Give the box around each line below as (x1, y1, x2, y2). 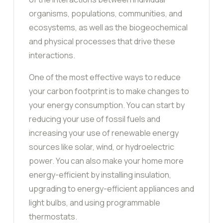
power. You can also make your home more (29, 155, 184, 167)
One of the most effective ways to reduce (29, 72, 181, 83)
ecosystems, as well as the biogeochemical (29, 22, 188, 33)
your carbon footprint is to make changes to (29, 86, 189, 97)
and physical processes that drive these (29, 36, 175, 47)
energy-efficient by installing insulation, (29, 169, 171, 181)
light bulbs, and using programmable (29, 197, 160, 209)
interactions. (29, 50, 75, 61)
